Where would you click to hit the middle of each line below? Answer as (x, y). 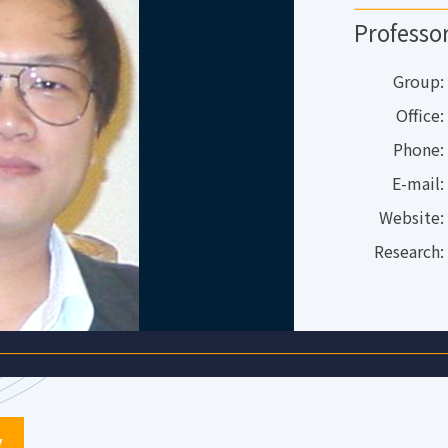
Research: (409, 250)
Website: (411, 216)
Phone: (418, 148)
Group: (418, 80)
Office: (420, 114)
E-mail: (418, 182)
